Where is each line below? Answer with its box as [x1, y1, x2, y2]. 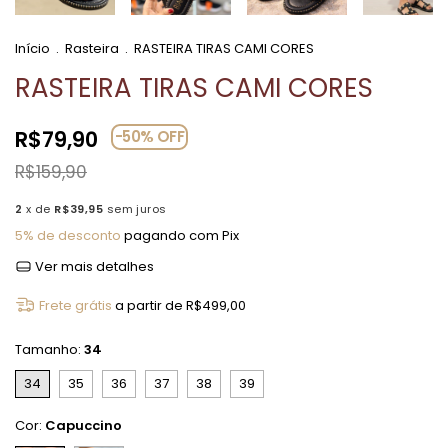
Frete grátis [38, 296, 112, 316]
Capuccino [45, 416, 122, 436]
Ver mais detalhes [32, 257, 155, 277]
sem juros [106, 201, 167, 218]
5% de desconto [15, 226, 121, 246]
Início [15, 39, 50, 59]
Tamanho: [15, 340, 84, 360]
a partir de [114, 296, 186, 316]
